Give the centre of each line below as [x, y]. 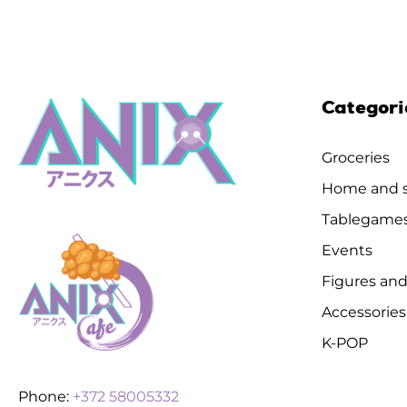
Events [347, 251]
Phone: [45, 397]
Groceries [355, 158]
